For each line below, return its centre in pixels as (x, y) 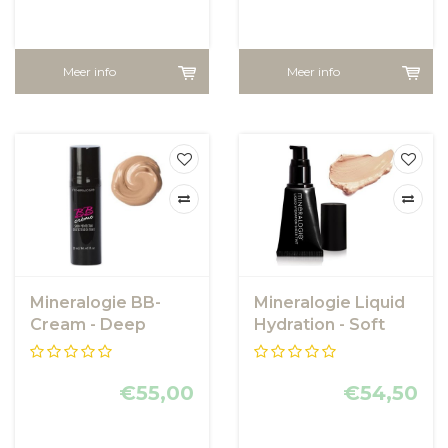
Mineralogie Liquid (329, 302)
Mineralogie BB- (95, 302)
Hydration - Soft (319, 324)
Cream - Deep (88, 324)
